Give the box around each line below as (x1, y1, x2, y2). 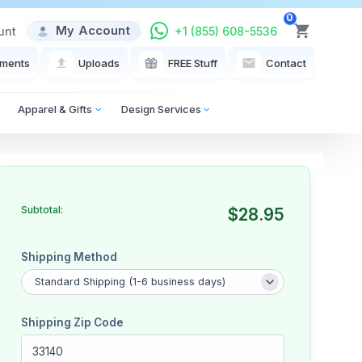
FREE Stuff (167, 56, 217, 69)
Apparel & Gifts (18, 103, 93, 116)
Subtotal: (20, 203, 63, 216)
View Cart (301, 31, 360, 48)
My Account (56, 23, 130, 38)
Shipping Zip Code (20, 316, 124, 330)
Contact (265, 56, 306, 69)
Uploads (78, 56, 120, 69)
